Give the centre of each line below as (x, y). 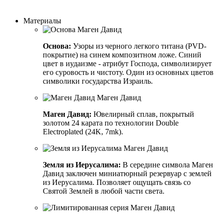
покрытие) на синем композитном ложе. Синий (122, 54)
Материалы (42, 20)
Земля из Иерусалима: (82, 164)
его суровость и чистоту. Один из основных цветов (128, 72)
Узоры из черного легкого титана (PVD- (139, 46)
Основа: (57, 46)
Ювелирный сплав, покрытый (143, 114)
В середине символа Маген (167, 164)
